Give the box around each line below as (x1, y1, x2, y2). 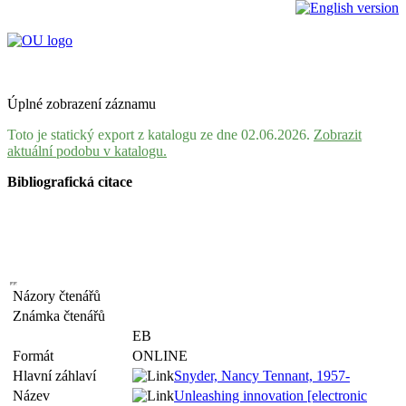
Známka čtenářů (13, 308, 112, 324)
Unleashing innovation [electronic (174, 388, 367, 403)
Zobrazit (314, 127, 362, 142)
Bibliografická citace (7, 174, 132, 189)
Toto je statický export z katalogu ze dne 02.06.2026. (7, 127, 314, 142)
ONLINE (132, 348, 188, 363)
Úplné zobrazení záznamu (7, 96, 156, 111)
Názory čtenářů (13, 288, 108, 304)
